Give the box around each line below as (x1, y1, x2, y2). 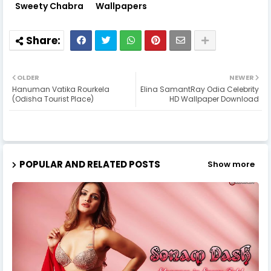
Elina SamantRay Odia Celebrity (140, 83, 259, 94)
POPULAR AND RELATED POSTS (19, 157, 160, 171)
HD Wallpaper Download (169, 93, 259, 104)
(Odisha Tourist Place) (12, 93, 94, 104)
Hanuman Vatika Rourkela (12, 83, 109, 94)
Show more (207, 158, 255, 171)
